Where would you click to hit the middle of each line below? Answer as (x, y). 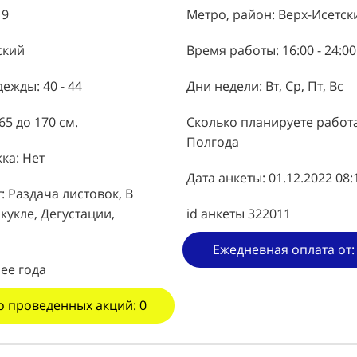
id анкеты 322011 (239, 213)
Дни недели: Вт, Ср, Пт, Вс (265, 86)
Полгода (213, 141)
